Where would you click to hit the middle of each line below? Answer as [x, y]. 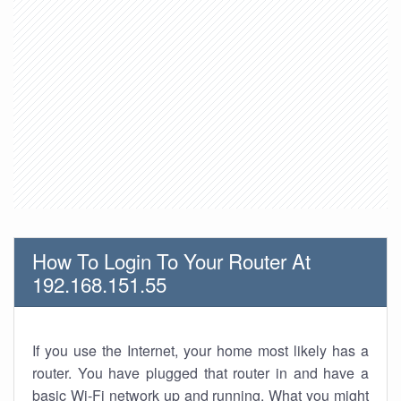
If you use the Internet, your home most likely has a [200, 350]
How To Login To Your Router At [171, 260]
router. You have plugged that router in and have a [200, 373]
